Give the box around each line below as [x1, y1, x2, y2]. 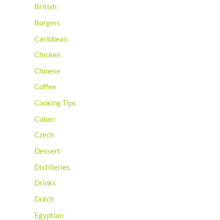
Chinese [34, 66, 60, 75]
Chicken [34, 51, 60, 59]
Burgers [34, 18, 60, 27]
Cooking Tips [34, 99, 76, 108]
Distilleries [34, 163, 70, 171]
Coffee [34, 82, 56, 91]
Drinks [34, 179, 56, 188]
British [34, 2, 56, 11]
